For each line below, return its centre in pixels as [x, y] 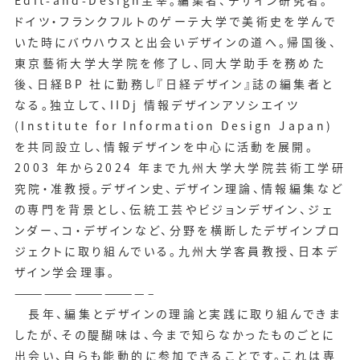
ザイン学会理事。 [65, 272]
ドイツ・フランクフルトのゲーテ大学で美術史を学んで [175, 21]
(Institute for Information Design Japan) [174, 126]
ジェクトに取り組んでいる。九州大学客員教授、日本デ [176, 251]
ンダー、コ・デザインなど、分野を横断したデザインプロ [178, 230]
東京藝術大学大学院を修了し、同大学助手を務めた [170, 63]
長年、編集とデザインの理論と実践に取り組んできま [178, 314]
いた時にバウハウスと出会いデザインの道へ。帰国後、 [176, 42]
